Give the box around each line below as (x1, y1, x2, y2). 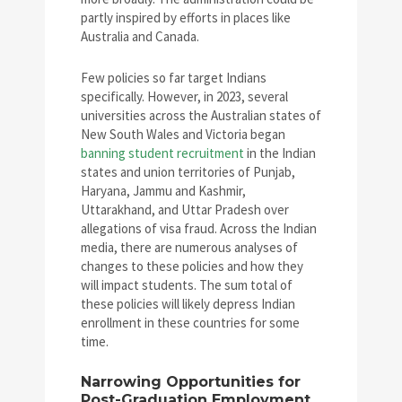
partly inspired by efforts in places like (81, 9, 291, 27)
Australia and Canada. (81, 28, 199, 46)
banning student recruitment (81, 144, 244, 162)
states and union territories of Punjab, (81, 163, 295, 181)
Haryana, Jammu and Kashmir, (81, 182, 246, 200)
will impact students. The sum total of (81, 276, 293, 294)
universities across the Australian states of (81, 107, 321, 125)
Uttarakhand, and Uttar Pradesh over (81, 201, 289, 219)
